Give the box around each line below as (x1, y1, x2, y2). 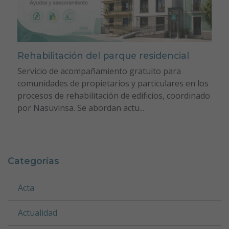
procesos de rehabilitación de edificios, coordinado (17, 89, 210, 101)
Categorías (8, 155, 59, 166)
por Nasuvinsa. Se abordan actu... (17, 102, 144, 113)
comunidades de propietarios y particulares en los (17, 77, 209, 89)
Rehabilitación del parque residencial (17, 50, 189, 61)
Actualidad (18, 207, 57, 218)
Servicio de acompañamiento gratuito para (17, 65, 181, 77)
